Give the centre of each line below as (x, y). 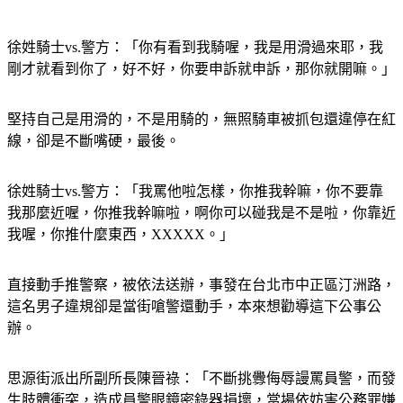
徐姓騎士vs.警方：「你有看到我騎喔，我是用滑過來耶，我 (195, 48)
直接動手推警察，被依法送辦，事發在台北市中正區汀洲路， (201, 285)
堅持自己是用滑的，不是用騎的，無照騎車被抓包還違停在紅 (201, 120)
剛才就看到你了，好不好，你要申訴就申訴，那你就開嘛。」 (201, 69)
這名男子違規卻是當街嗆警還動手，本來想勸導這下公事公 (194, 307)
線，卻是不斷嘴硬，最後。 (94, 141)
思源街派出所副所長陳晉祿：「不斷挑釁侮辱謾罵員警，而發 (201, 379)
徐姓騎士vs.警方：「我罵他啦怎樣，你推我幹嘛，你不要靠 (195, 192)
